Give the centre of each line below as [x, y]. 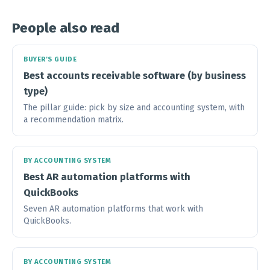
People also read [66, 28]
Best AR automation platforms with [107, 176]
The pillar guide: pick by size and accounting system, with [134, 107]
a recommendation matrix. [74, 119]
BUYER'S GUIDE [50, 59]
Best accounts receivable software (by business [135, 75]
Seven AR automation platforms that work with [113, 209]
